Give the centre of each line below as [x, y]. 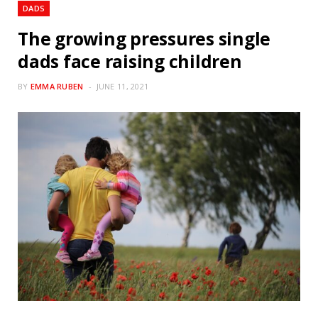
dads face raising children [130, 61]
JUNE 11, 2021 [122, 87]
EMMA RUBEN [57, 87]
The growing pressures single [144, 39]
